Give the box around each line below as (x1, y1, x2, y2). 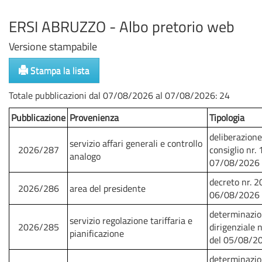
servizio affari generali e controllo (70, 136, 202, 150)
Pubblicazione (11, 111, 65, 125)
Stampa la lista (28, 63, 89, 77)
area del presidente (70, 181, 146, 195)
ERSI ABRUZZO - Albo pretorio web (9, 15, 235, 38)
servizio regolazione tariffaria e (70, 213, 192, 227)
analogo (70, 149, 101, 163)
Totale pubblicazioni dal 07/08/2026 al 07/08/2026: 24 (9, 88, 230, 102)
